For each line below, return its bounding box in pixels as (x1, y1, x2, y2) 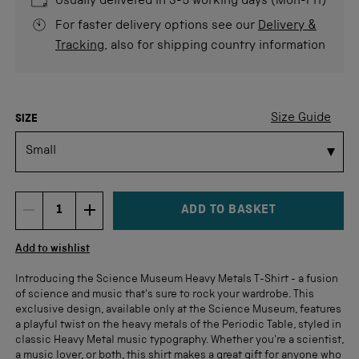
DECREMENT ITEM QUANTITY (106, 210, 199, 223)
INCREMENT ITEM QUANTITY (163, 210, 256, 223)
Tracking (55, 39, 104, 53)
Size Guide (271, 111, 331, 125)
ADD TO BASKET (180, 204, 276, 217)
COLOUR (14, 99, 55, 111)
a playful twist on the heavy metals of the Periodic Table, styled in (15, 319, 341, 331)
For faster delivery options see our (55, 19, 258, 33)
